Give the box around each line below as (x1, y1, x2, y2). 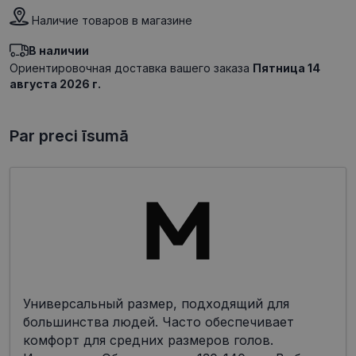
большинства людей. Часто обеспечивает (23, 314, 294, 331)
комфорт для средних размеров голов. (23, 332, 273, 349)
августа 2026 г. (10, 77, 101, 91)
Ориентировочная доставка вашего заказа (10, 61, 253, 75)
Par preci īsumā (10, 126, 129, 146)
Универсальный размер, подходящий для (23, 296, 289, 312)
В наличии (29, 44, 89, 58)
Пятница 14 (253, 61, 320, 75)
